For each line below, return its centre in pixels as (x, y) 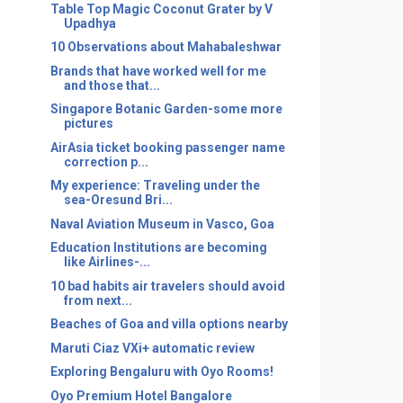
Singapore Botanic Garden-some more (166, 109)
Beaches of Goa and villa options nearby (169, 324)
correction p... (106, 161)
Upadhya (90, 23)
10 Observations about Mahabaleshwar (166, 47)
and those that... (112, 85)
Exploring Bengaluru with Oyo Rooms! (161, 372)
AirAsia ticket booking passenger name (167, 147)
